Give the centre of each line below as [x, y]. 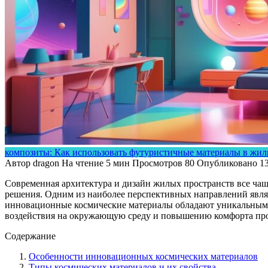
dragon [46, 163]
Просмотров [157, 163]
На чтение [83, 163]
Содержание [30, 236]
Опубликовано [227, 163]
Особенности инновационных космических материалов [143, 256]
